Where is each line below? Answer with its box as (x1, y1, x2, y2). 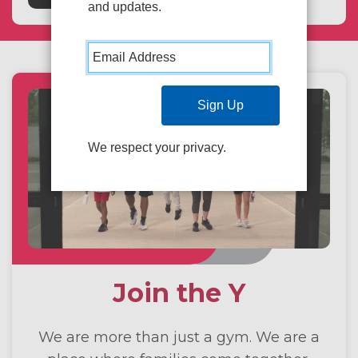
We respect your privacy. (88, 140, 227, 154)
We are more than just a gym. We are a (38, 328, 320, 346)
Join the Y (113, 277, 245, 308)
